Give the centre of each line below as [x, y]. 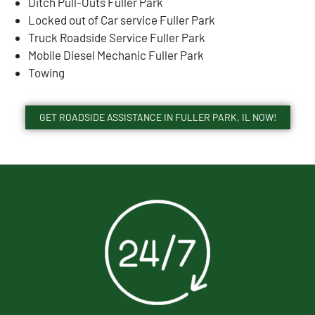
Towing [46, 72]
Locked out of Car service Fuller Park [122, 19]
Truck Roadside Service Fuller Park [117, 37]
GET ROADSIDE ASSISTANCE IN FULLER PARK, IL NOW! [157, 117]
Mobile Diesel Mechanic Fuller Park [116, 54]
